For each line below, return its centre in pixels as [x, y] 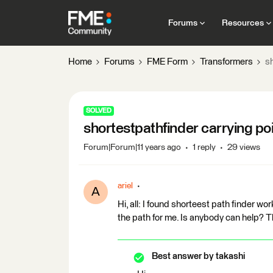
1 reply [204, 147]
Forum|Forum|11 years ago [132, 147]
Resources [243, 23]
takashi [229, 256]
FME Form [167, 62]
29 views [244, 147]
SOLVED [99, 111]
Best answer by [183, 256]
